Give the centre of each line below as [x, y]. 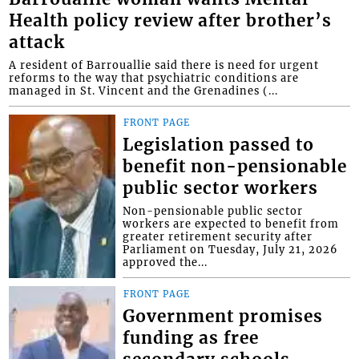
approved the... [165, 262]
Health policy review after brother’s [171, 21]
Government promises [223, 317]
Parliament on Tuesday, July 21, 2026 [231, 250]
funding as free [191, 339]
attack [37, 43]
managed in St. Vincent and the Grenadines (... [144, 91]
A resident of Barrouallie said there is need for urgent [164, 65]
